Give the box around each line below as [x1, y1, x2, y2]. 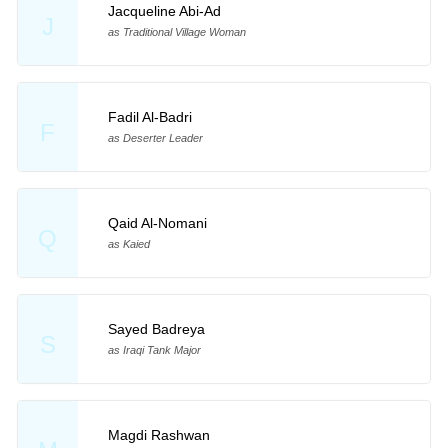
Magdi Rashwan [107, 426, 210, 443]
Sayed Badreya [107, 320, 205, 337]
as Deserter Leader [107, 132, 203, 145]
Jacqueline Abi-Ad [107, 3, 221, 20]
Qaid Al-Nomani [107, 214, 207, 231]
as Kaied [107, 237, 150, 250]
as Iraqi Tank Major [107, 343, 201, 356]
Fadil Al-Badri [107, 109, 192, 126]
